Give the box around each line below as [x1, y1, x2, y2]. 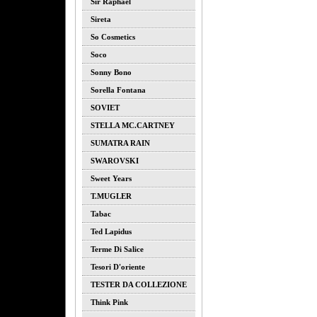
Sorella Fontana [90, 86, 146, 94]
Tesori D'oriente [90, 263, 145, 271]
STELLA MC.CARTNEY [90, 121, 175, 129]
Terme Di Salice [90, 245, 144, 253]
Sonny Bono [90, 68, 132, 76]
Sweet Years [90, 174, 132, 183]
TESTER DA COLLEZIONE [90, 280, 187, 289]
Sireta [90, 15, 111, 23]
